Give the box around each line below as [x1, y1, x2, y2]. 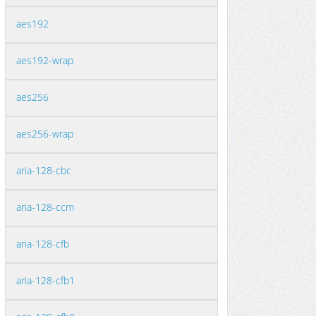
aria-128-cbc [16, 164, 71, 177]
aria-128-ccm [16, 200, 74, 214]
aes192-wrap [16, 54, 73, 67]
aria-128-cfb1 [16, 274, 75, 287]
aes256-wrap [16, 127, 73, 140]
